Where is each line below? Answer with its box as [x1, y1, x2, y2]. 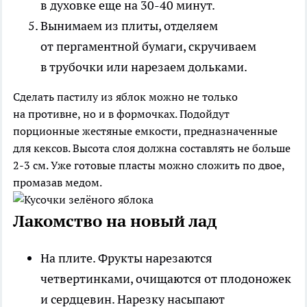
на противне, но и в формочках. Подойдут [13, 106, 230, 121]
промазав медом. [13, 175, 102, 189]
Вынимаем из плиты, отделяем [40, 17, 218, 34]
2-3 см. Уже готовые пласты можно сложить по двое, [13, 158, 284, 172]
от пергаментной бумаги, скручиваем [40, 38, 256, 54]
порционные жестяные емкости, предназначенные [13, 123, 278, 138]
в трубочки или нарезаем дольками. [40, 58, 247, 75]
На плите [40, 249, 93, 266]
